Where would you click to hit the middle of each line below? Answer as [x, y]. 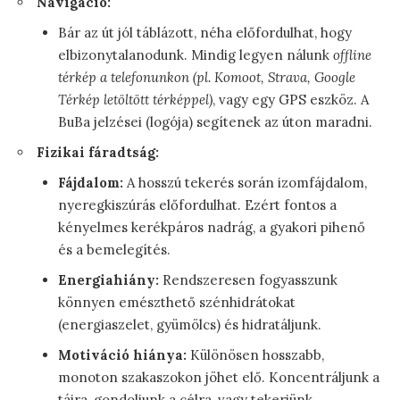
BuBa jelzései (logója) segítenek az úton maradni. [215, 121]
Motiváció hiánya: [122, 354]
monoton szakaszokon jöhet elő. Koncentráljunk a [219, 377]
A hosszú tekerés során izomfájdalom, [245, 182]
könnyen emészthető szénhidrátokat [177, 302]
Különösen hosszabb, [255, 354]
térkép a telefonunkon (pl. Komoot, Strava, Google [207, 77]
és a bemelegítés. [114, 249]
